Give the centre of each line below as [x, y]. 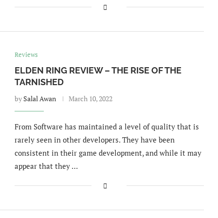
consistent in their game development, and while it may [108, 153]
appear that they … [46, 166]
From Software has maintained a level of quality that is [107, 127]
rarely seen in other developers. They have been [94, 140]
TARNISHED [39, 82]
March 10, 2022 [90, 99]
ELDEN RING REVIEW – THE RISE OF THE [98, 70]
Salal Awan [39, 99]
